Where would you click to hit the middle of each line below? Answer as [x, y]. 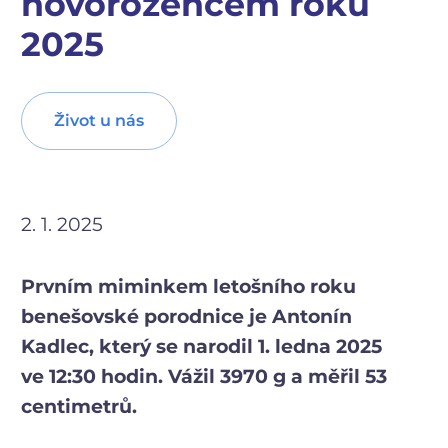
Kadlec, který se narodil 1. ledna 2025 [201, 346]
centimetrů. [79, 406]
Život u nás [99, 121]
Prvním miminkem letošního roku [188, 286]
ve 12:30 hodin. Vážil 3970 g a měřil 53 [204, 376]
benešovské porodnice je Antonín [186, 316]
